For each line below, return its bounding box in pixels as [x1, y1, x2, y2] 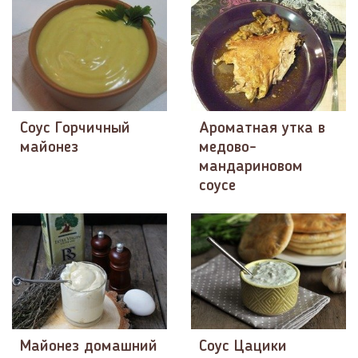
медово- [199, 140, 257, 157]
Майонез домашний [20, 339, 157, 356]
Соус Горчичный [20, 121, 130, 137]
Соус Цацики [199, 339, 287, 356]
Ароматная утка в [199, 121, 325, 137]
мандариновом [199, 159, 303, 176]
